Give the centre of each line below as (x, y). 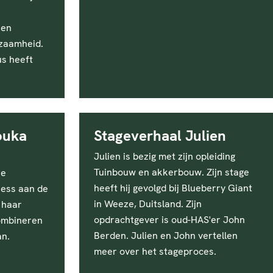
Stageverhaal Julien (160, 136)
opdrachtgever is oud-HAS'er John (169, 220)
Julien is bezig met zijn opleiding (165, 156)
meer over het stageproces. (155, 251)
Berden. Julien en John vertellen (166, 236)
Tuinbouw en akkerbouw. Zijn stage (172, 172)
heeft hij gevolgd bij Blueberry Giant (173, 188)
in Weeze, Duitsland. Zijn (148, 204)
